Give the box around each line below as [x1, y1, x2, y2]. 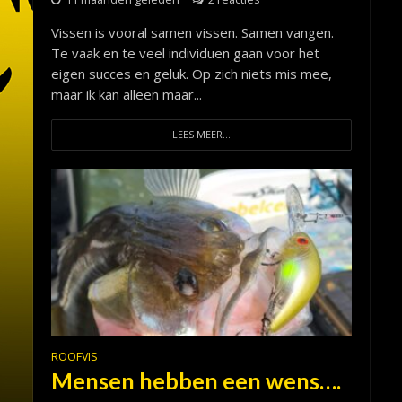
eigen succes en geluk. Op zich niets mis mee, [50, 64, 332, 83]
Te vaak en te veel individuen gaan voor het [50, 43, 319, 62]
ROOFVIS [50, 349, 98, 365]
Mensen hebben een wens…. [50, 367, 341, 395]
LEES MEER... [171, 127, 231, 141]
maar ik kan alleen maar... [50, 84, 202, 103]
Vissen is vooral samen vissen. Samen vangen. [50, 22, 334, 41]
